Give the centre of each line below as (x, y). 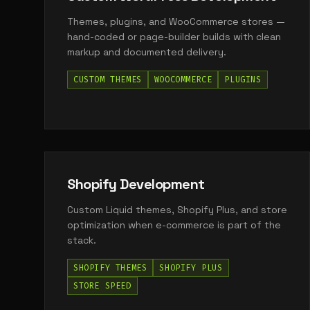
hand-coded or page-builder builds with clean (174, 37)
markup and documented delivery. (147, 52)
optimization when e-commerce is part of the (174, 225)
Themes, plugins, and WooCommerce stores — (176, 21)
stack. (82, 240)
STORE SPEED (102, 286)
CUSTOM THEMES (108, 80)
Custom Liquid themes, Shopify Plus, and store (177, 210)
